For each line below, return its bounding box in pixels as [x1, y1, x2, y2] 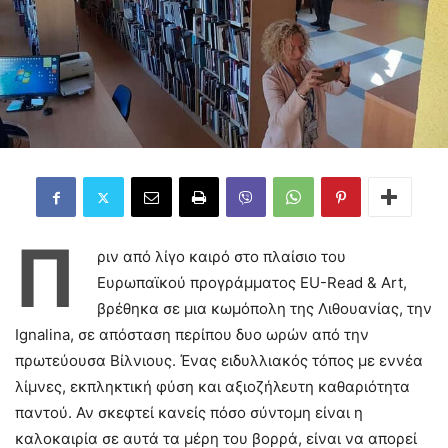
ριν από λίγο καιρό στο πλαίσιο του [97, 247, 346, 266]
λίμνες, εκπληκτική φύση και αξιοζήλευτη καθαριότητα [15, 377, 410, 396]
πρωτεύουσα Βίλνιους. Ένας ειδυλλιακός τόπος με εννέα [15, 351, 423, 370]
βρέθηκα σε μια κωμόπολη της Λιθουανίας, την [97, 299, 432, 318]
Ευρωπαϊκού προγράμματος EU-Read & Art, [97, 273, 407, 292]
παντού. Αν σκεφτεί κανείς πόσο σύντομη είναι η [15, 403, 363, 422]
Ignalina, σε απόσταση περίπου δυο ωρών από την [15, 325, 369, 344]
